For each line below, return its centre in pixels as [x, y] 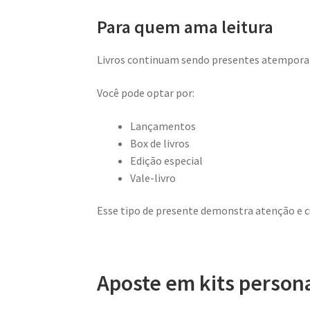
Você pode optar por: [146, 92]
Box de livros [160, 143]
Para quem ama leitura [185, 27]
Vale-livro [153, 177]
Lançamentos [163, 126]
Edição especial [167, 160]
